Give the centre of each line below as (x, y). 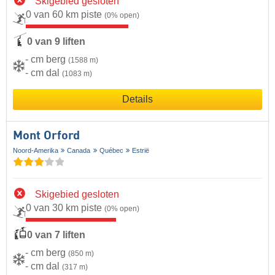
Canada (79, 151)
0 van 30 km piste (65, 207)
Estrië (141, 151)
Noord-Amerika (36, 151)
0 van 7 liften (56, 234)
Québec (111, 151)
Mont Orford (46, 137)
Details (137, 99)
